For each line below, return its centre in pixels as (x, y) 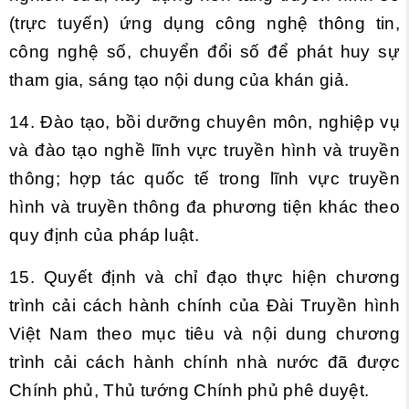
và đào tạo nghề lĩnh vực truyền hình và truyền (204, 150)
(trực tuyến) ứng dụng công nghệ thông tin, (204, 23)
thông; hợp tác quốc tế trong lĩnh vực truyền (204, 178)
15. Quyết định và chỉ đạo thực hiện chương (204, 277)
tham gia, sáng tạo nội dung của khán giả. (179, 80)
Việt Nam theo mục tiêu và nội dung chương (204, 334)
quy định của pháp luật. (104, 235)
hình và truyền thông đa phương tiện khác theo (204, 207)
